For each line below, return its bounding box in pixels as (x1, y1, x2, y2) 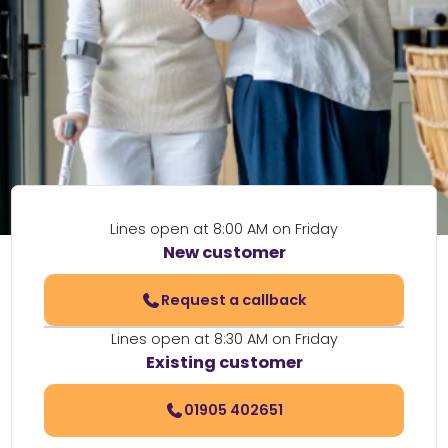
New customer (162, 241, 286, 264)
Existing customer (145, 351, 303, 375)
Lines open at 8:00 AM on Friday (110, 219, 338, 239)
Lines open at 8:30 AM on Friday (110, 329, 338, 350)
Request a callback (160, 289, 307, 310)
